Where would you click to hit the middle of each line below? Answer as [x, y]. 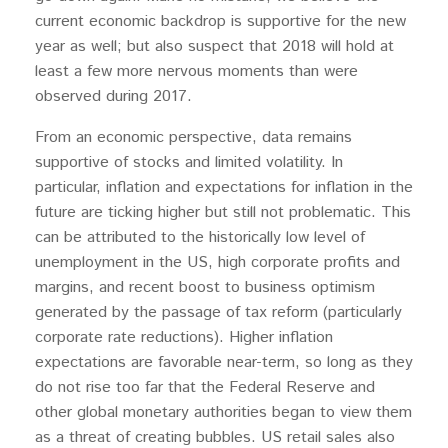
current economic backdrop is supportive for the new [220, 21]
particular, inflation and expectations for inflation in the [224, 187]
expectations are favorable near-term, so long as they [224, 362]
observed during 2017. [113, 96]
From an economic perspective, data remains [193, 137]
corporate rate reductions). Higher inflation [184, 337]
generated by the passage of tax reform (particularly [218, 312]
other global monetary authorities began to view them [223, 412]
